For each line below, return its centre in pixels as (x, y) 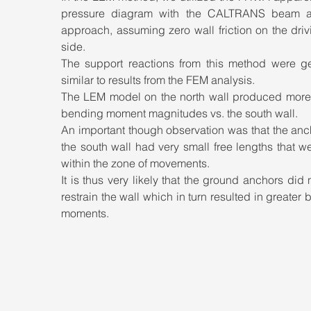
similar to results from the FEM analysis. (159, 79)
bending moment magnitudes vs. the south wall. (181, 113)
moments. (85, 213)
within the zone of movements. (135, 163)
